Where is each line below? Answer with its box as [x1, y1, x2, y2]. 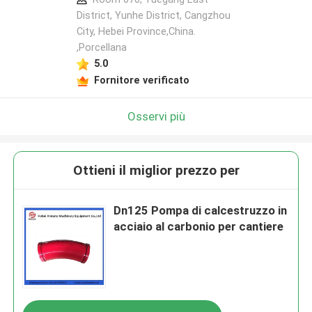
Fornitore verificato [93, 74, 189, 86]
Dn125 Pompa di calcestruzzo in [114, 203, 288, 218]
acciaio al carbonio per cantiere [114, 219, 284, 234]
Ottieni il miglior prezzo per [72, 162, 240, 179]
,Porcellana [76, 42, 127, 54]
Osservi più [127, 109, 185, 123]
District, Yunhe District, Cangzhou [76, 10, 231, 22]
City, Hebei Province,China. [76, 26, 196, 38]
